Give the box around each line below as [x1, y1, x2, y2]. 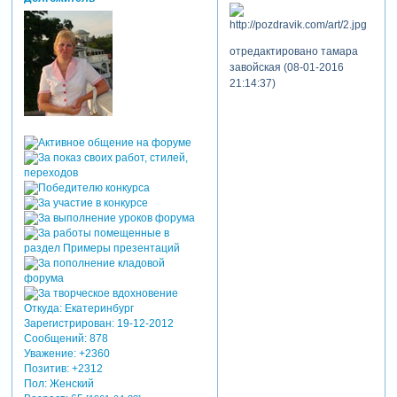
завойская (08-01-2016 [229, 61, 344, 74]
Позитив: [23, 362, 69, 375]
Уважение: [23, 346, 76, 360]
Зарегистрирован [23, 316, 112, 330]
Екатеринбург [61, 301, 134, 315]
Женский [46, 377, 94, 390]
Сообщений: [23, 331, 87, 345]
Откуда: [23, 301, 62, 315]
